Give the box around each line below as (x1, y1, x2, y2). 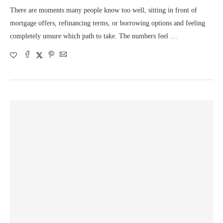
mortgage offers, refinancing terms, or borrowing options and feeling (10, 19, 205, 27)
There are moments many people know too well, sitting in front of (10, 6, 197, 14)
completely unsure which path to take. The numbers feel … (10, 32, 177, 40)
